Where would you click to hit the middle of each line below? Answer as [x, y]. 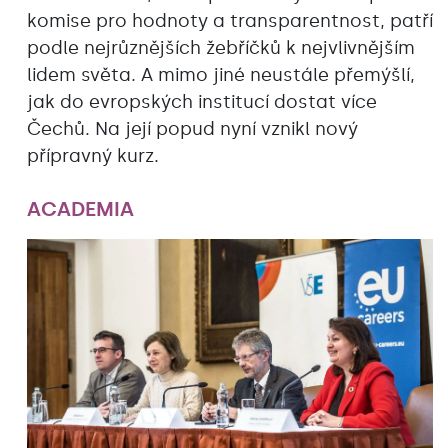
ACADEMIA [80, 208]
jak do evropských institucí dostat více [202, 101]
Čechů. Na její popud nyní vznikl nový [192, 128]
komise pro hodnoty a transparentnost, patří [230, 20]
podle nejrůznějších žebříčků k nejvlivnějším [221, 47]
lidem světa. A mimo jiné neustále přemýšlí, [221, 74]
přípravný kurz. [93, 155]
